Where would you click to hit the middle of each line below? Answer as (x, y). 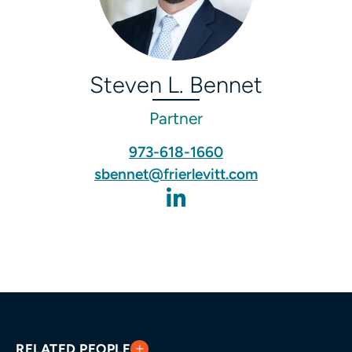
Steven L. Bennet (176, 85)
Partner (176, 119)
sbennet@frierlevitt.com (176, 174)
